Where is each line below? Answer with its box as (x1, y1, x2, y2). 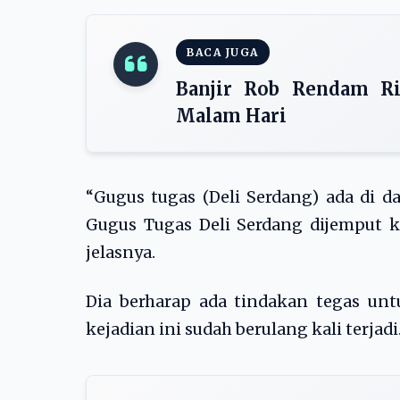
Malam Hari (176, 104, 287, 127)
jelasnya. (86, 243, 155, 262)
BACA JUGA (187, 46, 259, 59)
